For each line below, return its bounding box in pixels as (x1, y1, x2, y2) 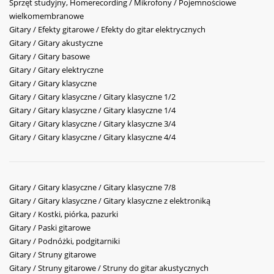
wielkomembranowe (9, 10, 84, 22)
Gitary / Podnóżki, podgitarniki (9, 235, 120, 247)
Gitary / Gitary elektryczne (9, 64, 103, 76)
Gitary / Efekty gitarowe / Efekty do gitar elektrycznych (9, 24, 206, 35)
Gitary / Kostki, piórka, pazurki (9, 209, 118, 220)
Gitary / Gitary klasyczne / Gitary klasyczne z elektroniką (9, 195, 210, 207)
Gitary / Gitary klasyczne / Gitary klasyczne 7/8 (9, 182, 176, 193)
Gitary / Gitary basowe (9, 51, 90, 62)
